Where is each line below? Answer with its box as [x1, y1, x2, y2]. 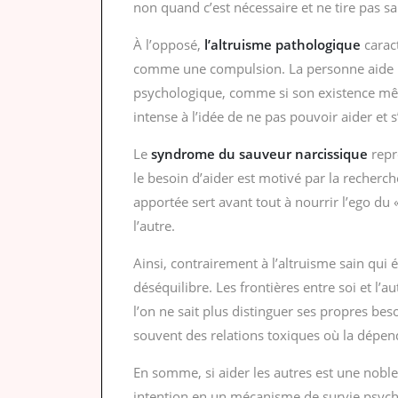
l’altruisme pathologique [204, 36, 361, 54]
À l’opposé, [133, 36, 204, 54]
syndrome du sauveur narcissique [151, 145, 368, 163]
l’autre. [133, 217, 175, 235]
